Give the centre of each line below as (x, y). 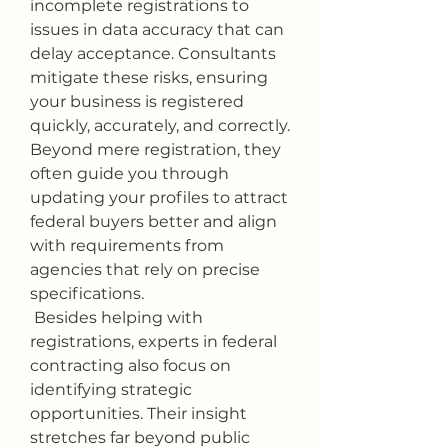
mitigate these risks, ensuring (149, 77)
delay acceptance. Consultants (153, 53)
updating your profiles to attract (159, 197)
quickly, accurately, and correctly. (160, 125)
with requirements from (127, 245)
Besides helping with (116, 317)
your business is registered (137, 101)
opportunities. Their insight (138, 413)
